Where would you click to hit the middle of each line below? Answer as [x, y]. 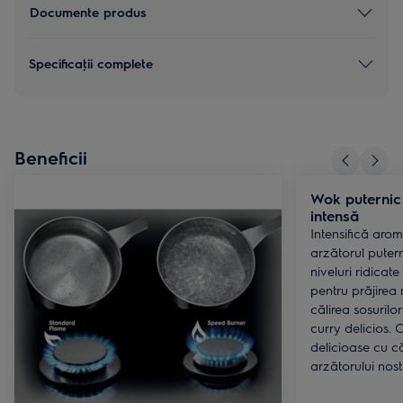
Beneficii [51, 157]
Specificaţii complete [91, 63]
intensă [335, 215]
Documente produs [88, 12]
